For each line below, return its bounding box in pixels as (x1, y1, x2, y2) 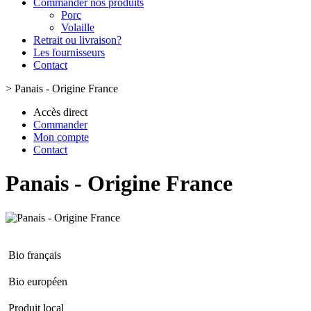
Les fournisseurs (33, 47, 105, 58)
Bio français (8, 249, 61, 261)
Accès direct (33, 106, 87, 118)
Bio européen (8, 275, 67, 287)
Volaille (61, 22, 94, 33)
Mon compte (33, 131, 89, 143)
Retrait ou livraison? (33, 34, 121, 46)
